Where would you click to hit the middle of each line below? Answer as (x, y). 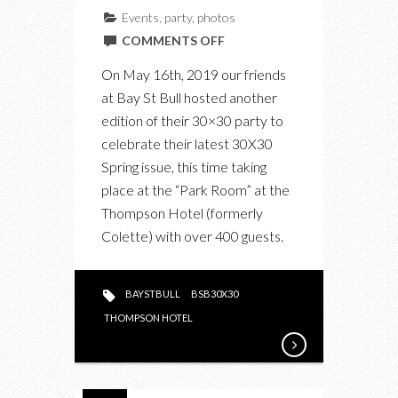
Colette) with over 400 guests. (192, 235)
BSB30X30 (215, 293)
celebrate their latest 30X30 (187, 143)
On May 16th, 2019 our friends (194, 74)
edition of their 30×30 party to (192, 120)
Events (140, 17)
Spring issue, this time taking (184, 166)
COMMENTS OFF (173, 40)
